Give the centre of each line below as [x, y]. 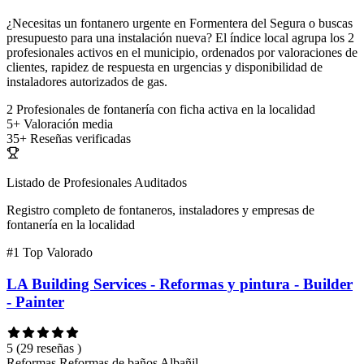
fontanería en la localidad [71, 225]
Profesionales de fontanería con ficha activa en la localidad [166, 110]
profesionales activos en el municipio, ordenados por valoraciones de [182, 53]
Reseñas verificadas [80, 139]
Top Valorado [58, 253]
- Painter [35, 301]
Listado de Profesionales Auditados [97, 183]
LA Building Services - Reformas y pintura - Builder [180, 284]
